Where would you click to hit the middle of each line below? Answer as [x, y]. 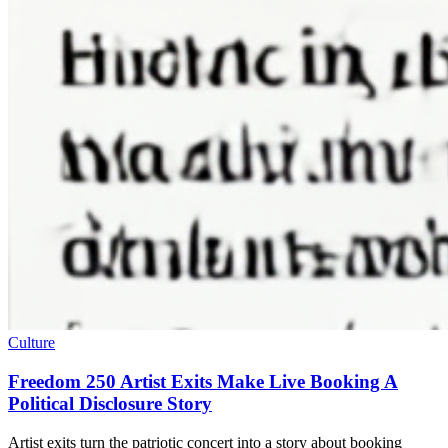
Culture [31, 343]
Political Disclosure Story [110, 404]
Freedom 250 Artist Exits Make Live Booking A [203, 382]
